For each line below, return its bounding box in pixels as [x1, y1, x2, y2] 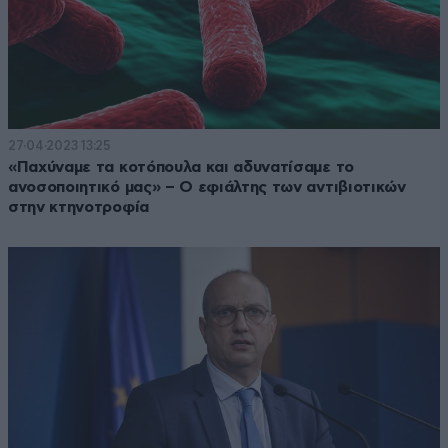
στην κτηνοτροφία [8, 198, 149, 215]
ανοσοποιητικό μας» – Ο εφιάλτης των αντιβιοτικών [8, 178, 406, 195]
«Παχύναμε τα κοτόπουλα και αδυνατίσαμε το [8, 158, 354, 175]
